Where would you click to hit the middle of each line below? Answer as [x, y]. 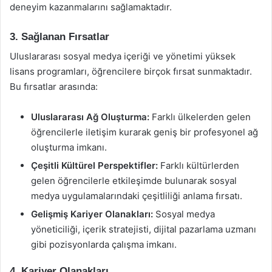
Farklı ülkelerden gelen [200, 117]
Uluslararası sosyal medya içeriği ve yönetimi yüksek [123, 56]
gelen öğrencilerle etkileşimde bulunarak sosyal [134, 181]
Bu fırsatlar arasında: [54, 87]
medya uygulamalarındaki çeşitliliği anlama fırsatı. [137, 196]
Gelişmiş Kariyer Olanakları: [92, 214]
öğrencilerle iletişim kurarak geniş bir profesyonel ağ [144, 132]
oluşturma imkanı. [69, 147]
